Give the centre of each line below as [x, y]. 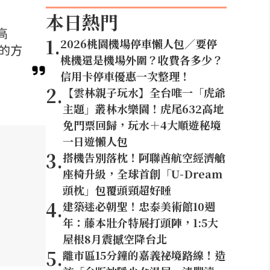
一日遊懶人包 [95, 141]
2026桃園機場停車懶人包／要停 [139, 43]
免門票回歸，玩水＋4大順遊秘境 [142, 125]
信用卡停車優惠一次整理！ [125, 76]
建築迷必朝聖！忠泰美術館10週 [139, 206]
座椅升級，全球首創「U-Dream [143, 174]
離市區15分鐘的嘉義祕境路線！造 [144, 255]
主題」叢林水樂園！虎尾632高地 [143, 108]
